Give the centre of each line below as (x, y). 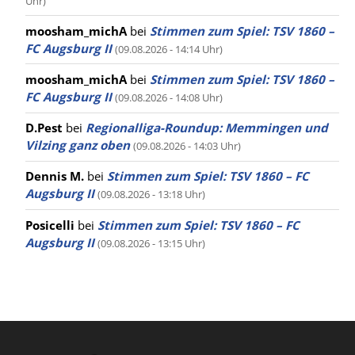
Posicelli (50, 225)
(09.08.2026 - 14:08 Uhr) (169, 98)
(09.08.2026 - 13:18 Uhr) (151, 195)
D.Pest (44, 128)
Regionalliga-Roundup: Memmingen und (207, 128)
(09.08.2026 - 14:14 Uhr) (169, 49)
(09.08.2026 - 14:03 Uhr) (187, 146)
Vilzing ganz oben (78, 145)
